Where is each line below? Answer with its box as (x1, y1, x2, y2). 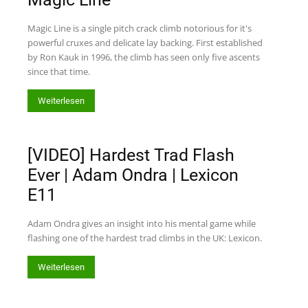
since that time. (27, 65, 90, 78)
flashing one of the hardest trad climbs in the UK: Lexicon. (27, 232, 262, 244)
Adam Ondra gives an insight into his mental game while (27, 217, 256, 230)
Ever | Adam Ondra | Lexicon (27, 165, 239, 185)
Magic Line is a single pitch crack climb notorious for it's (27, 22, 252, 34)
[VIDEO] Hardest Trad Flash (27, 145, 234, 165)
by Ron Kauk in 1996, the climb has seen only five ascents (27, 51, 260, 63)
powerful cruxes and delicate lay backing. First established (27, 36, 263, 49)
